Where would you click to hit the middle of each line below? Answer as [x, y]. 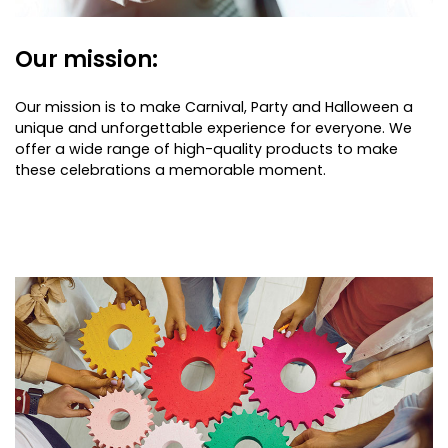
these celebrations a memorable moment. [170, 169]
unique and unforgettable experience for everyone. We [213, 127]
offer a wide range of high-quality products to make [206, 148]
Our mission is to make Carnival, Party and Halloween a [214, 106]
